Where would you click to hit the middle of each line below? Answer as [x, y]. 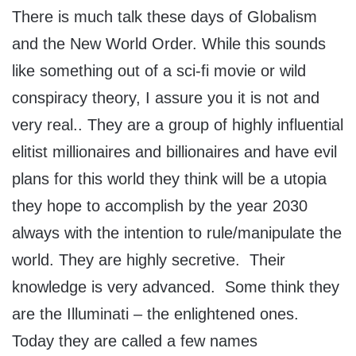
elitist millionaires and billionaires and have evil [174, 152]
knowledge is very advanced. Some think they [176, 287]
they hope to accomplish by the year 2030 [160, 206]
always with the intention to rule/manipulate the [177, 233]
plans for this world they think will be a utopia [169, 179]
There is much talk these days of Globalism [164, 17]
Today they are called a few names [135, 341]
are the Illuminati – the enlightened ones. [158, 314]
